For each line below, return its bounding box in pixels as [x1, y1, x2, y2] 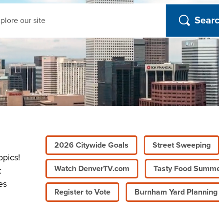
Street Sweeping [152, 140, 211, 150]
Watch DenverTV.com [54, 164, 130, 174]
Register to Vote [54, 187, 111, 197]
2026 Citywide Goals [54, 140, 129, 150]
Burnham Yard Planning [134, 187, 218, 197]
